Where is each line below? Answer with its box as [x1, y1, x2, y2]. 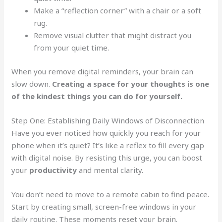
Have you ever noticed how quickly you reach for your [11, 127, 201, 138]
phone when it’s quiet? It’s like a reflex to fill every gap [11, 140, 205, 150]
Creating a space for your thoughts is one [52, 78, 210, 89]
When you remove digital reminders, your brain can [11, 66, 194, 76]
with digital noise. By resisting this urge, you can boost [11, 152, 203, 163]
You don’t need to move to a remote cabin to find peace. [11, 189, 210, 199]
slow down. [11, 78, 53, 89]
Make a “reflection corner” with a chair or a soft [34, 5, 202, 15]
